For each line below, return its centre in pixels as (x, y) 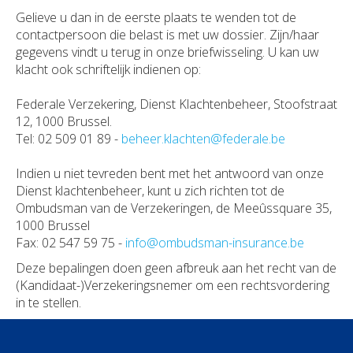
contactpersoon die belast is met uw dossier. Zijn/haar (167, 35)
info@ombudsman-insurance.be (215, 243)
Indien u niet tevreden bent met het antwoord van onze (170, 174)
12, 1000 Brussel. (64, 122)
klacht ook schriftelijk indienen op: (108, 70)
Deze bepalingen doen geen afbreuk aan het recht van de (176, 268)
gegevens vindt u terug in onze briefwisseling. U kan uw (167, 52)
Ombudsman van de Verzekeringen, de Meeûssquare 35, (174, 208)
